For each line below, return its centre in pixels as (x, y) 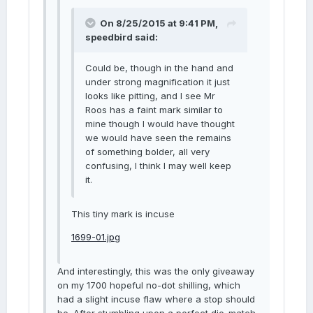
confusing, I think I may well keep (158, 166)
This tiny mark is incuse (123, 214)
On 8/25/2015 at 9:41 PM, (159, 23)
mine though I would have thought (160, 124)
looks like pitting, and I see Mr (150, 96)
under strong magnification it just (158, 82)
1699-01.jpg (96, 237)
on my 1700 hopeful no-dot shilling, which (149, 285)
